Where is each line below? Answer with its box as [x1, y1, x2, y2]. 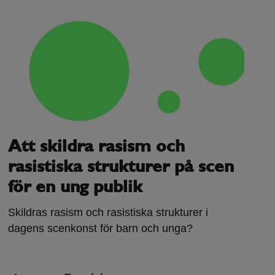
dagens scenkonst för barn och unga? [8, 222, 193, 235]
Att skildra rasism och [8, 139, 185, 157]
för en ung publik [8, 179, 143, 197]
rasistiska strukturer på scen [8, 159, 234, 177]
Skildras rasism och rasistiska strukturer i [8, 206, 209, 219]
